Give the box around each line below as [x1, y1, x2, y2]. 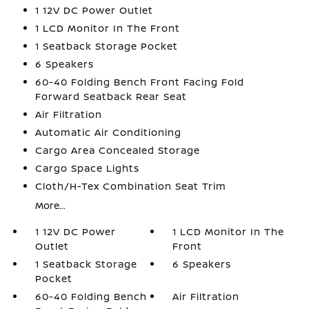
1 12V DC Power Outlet [34, 3, 153, 17]
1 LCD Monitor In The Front [34, 21, 180, 34]
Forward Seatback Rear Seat [34, 90, 187, 103]
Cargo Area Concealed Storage [34, 143, 200, 157]
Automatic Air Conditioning [34, 126, 181, 139]
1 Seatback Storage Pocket [34, 39, 178, 52]
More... [34, 199, 66, 212]
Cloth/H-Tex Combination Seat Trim [34, 179, 226, 192]
